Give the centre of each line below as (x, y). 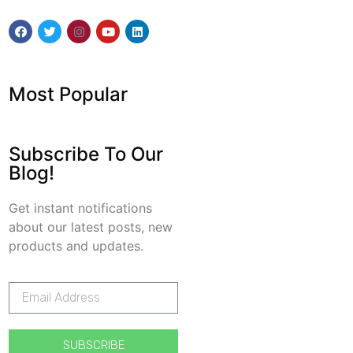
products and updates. (76, 245)
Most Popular (69, 94)
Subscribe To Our (86, 154)
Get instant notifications (81, 208)
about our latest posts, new (91, 227)
